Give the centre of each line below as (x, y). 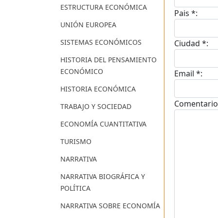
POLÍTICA (75, 188)
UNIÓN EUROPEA (88, 25)
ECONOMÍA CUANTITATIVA (103, 124)
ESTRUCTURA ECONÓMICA (104, 7)
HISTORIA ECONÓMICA (98, 89)
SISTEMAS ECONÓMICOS (101, 42)
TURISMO (76, 142)
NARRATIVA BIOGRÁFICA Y (103, 177)
